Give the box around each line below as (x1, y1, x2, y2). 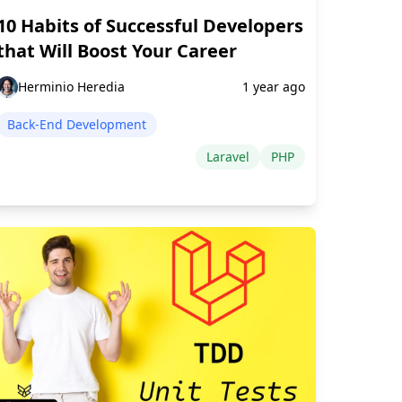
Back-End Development (7, 115, 146, 133)
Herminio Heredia (18, 77, 125, 95)
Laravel (206, 147, 249, 165)
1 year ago (242, 77, 305, 95)
